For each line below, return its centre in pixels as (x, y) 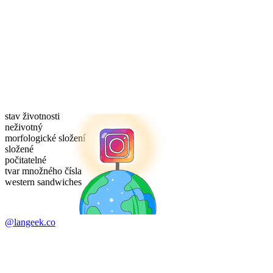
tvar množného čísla (43, 171)
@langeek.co (30, 222)
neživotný (24, 127)
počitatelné (26, 160)
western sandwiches (43, 182)
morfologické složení (45, 138)
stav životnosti (32, 116)
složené (19, 149)
